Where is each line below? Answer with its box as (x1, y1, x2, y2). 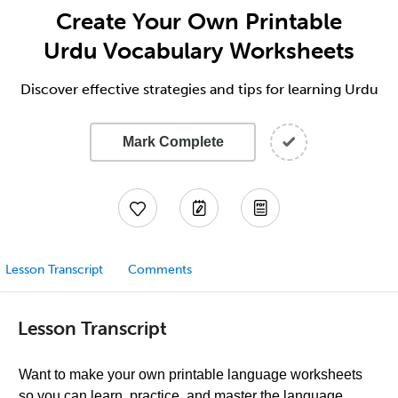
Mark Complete (122, 134, 224, 149)
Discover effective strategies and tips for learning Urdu (20, 81, 378, 98)
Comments (128, 262, 192, 277)
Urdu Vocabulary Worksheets (44, 36, 354, 65)
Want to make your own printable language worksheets (19, 367, 362, 382)
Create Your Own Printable (56, 7, 342, 36)
